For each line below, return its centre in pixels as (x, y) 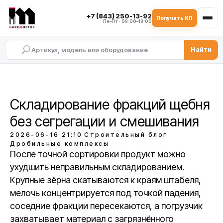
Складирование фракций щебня (110, 105)
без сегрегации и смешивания (105, 121)
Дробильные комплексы (59, 144)
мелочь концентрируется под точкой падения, (106, 193)
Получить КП (174, 18)
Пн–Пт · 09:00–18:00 (127, 21)
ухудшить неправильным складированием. (97, 167)
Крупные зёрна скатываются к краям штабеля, (106, 180)
